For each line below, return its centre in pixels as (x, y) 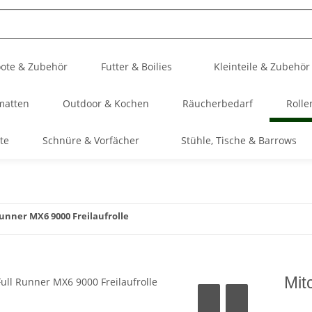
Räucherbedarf (217, 103)
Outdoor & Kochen (106, 103)
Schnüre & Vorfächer (91, 140)
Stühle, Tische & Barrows (239, 140)
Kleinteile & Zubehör (262, 67)
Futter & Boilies (136, 67)
